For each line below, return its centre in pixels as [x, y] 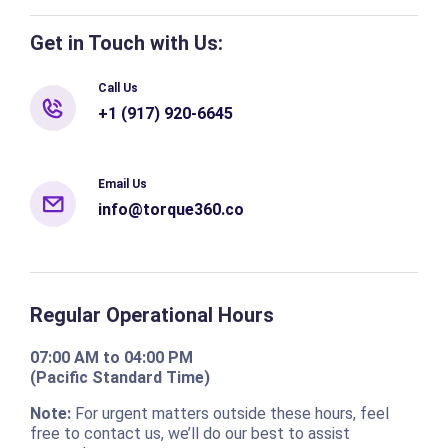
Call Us [117, 88]
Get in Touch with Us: [128, 42]
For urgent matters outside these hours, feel [229, 413]
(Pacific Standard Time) [119, 377]
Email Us [122, 184]
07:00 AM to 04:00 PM [111, 357]
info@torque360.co [170, 210]
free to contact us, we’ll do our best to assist [189, 433]
